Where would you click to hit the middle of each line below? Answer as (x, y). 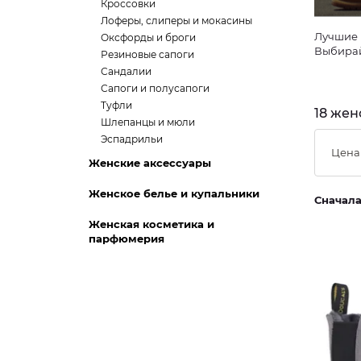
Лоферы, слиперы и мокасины (176, 21)
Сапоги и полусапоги (155, 88)
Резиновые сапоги (147, 54)
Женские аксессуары (150, 163)
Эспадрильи (132, 139)
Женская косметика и (151, 224)
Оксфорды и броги (148, 37)
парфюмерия (127, 239)
